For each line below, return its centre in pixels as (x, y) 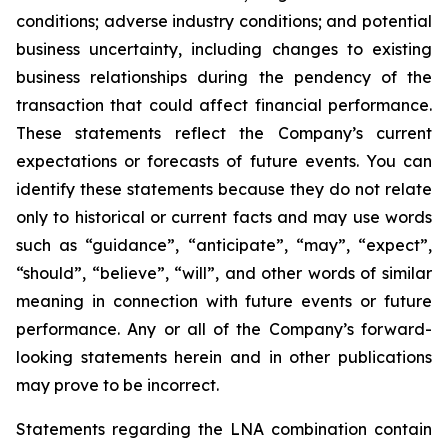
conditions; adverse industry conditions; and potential (224, 20)
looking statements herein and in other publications (224, 356)
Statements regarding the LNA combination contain (224, 428)
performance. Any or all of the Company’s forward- (224, 328)
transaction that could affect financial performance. (224, 104)
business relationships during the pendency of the (224, 76)
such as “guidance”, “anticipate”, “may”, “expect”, (224, 244)
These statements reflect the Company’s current (224, 132)
